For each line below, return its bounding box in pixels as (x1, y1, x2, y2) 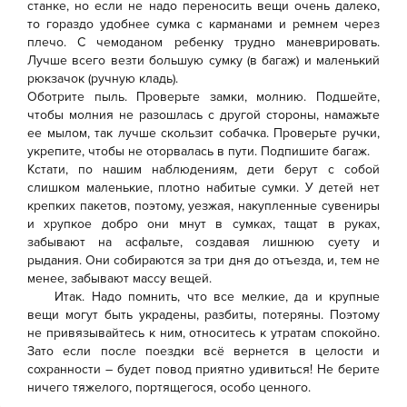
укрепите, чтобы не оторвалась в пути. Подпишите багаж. (27, 144, 370, 159)
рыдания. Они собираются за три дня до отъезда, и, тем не (27, 253, 380, 268)
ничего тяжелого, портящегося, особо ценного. (27, 380, 311, 395)
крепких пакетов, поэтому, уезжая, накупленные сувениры (27, 198, 380, 213)
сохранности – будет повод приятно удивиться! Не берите (27, 362, 380, 377)
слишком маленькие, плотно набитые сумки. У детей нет (27, 180, 380, 195)
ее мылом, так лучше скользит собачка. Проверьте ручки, (27, 125, 380, 141)
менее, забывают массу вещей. (27, 271, 212, 286)
